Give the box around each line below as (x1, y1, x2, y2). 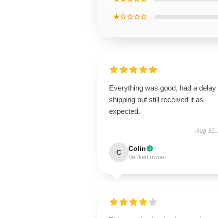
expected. (109, 107, 140, 115)
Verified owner (128, 154, 166, 161)
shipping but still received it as (109, 95, 203, 104)
